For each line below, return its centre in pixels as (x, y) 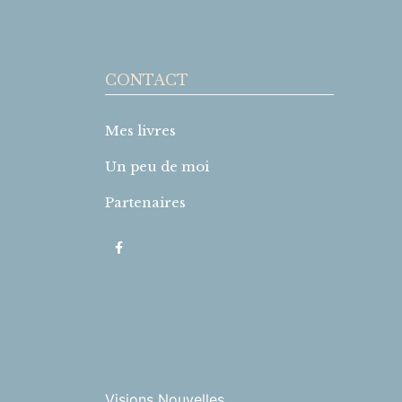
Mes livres (140, 130)
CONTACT (147, 79)
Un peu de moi (157, 166)
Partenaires (145, 202)
